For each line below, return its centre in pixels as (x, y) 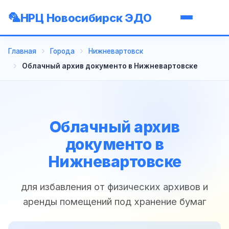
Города (62, 51)
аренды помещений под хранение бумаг (114, 201)
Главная (22, 51)
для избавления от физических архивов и (114, 186)
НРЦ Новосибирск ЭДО (86, 18)
